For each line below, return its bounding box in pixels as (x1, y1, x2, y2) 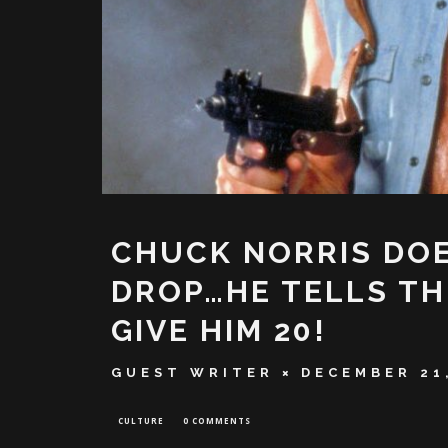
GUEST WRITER (111, 365, 274, 381)
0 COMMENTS (183, 415, 251, 427)
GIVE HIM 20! (111, 313, 327, 349)
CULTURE (118, 415, 164, 427)
